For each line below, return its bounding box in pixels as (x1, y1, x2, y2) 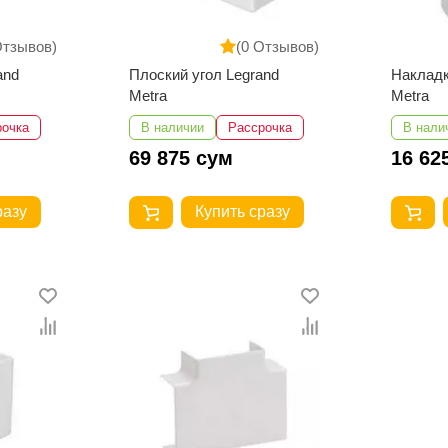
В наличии (140, 119, 204, 135)
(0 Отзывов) (236, 38, 320, 56)
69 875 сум (128, 146, 233, 169)
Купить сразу (194, 203, 290, 221)
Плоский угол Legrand (128, 65, 279, 83)
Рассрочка (227, 119, 292, 135)
